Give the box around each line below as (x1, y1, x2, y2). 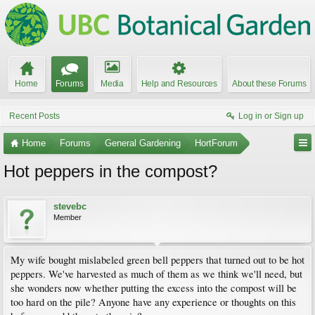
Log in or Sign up (238, 111, 304, 121)
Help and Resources (141, 79, 217, 89)
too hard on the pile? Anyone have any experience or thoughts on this (11, 295, 296, 309)
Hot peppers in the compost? (4, 162, 217, 181)
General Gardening (105, 138, 181, 148)
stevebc (53, 201, 86, 212)
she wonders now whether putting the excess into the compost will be (11, 281, 297, 295)
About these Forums (232, 79, 307, 89)
